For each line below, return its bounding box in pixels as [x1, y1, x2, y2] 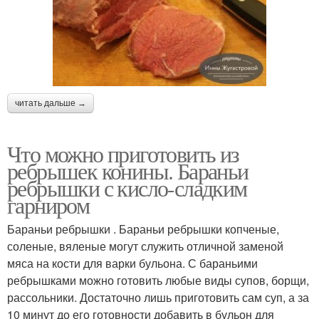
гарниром [7, 189, 90, 220]
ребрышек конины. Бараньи [7, 155, 249, 186]
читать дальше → [15, 98, 86, 108]
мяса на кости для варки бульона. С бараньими [7, 254, 258, 271]
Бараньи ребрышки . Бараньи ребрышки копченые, [7, 220, 279, 237]
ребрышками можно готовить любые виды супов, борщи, [7, 271, 309, 288]
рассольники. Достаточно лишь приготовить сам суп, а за [7, 288, 309, 305]
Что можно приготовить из [7, 137, 239, 169]
